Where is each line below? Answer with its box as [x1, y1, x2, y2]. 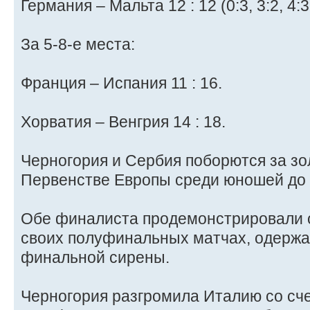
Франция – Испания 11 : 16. [21, 73, 222, 92]
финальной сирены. [21, 248, 170, 266]
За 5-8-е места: [21, 35, 135, 53]
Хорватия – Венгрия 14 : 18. [21, 112, 226, 131]
